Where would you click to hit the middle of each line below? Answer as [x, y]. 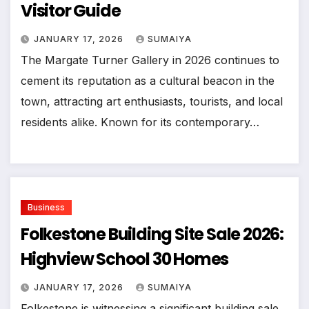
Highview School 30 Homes [125, 259]
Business [46, 208]
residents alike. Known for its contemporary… [140, 122]
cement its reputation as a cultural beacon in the [148, 80]
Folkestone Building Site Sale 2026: [152, 235]
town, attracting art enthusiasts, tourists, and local [152, 101]
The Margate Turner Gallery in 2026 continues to [150, 60]
